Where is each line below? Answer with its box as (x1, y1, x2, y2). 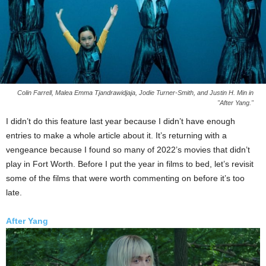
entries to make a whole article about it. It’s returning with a (6, 130, 227, 140)
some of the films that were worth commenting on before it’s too (6, 173, 245, 183)
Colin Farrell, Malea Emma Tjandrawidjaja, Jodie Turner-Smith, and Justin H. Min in (17, 88, 254, 96)
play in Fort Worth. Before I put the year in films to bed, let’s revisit (6, 159, 254, 169)
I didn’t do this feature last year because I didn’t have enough (6, 116, 235, 126)
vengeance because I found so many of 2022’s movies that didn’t (6, 144, 250, 154)
